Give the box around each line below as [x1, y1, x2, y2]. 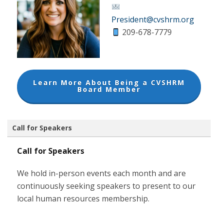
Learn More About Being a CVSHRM [33, 78, 185, 87]
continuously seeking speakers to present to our [17, 181, 196, 191]
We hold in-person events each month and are [17, 168, 186, 179]
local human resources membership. [17, 193, 149, 204]
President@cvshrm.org [111, 14, 194, 25]
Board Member [77, 85, 141, 94]
